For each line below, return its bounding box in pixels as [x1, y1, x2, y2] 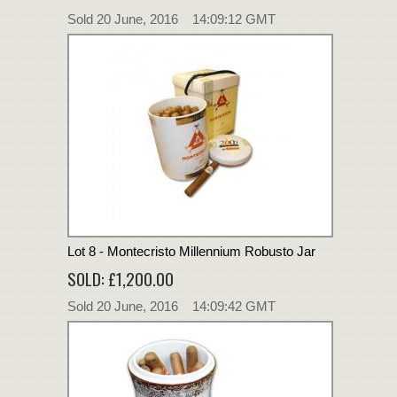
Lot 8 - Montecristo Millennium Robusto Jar [67, 243, 315, 259]
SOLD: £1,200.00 [67, 265, 174, 291]
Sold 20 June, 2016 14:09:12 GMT [67, 11, 276, 27]
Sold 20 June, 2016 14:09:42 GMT [67, 298, 276, 314]
